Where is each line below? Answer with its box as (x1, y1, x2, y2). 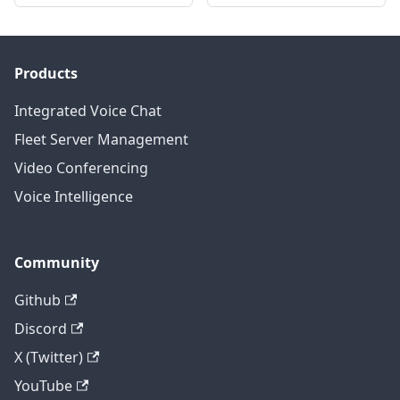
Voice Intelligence (14, 187, 133, 207)
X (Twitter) (14, 347, 83, 368)
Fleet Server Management (14, 129, 188, 150)
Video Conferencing (14, 158, 148, 179)
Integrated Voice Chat (14, 101, 162, 121)
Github (14, 290, 61, 311)
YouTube (14, 376, 72, 396)
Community (14, 253, 99, 273)
